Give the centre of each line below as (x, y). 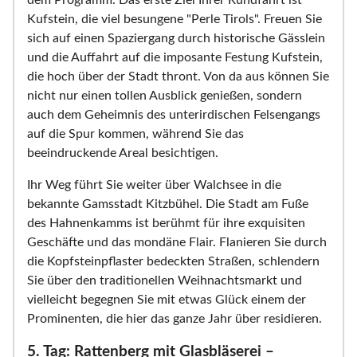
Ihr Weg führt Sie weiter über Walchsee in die (154, 185)
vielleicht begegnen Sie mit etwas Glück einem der (167, 300)
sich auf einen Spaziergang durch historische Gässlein (176, 39)
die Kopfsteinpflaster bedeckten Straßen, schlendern (173, 262)
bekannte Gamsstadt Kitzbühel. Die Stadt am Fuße (168, 204)
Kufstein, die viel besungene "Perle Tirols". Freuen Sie (175, 20)
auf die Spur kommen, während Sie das (135, 134)
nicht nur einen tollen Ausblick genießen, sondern (165, 96)
